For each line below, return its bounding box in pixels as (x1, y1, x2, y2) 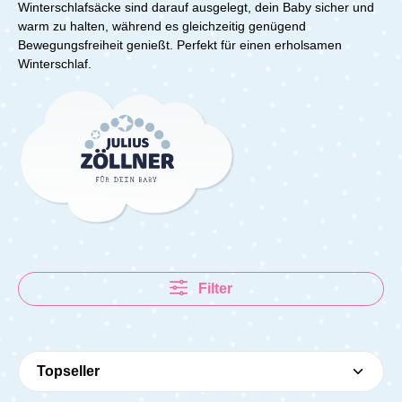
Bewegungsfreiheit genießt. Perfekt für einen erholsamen (18, 38, 342, 52)
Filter (197, 281, 232, 296)
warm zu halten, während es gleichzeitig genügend (18, 19, 306, 33)
